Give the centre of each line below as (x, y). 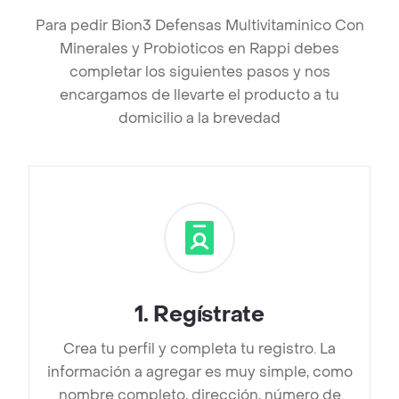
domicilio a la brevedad (199, 118)
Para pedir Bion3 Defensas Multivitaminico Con (199, 26)
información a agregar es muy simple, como (199, 372)
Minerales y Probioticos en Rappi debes (199, 49)
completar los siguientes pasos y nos (199, 72)
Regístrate (209, 315)
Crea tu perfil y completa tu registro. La (199, 349)
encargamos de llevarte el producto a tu (199, 95)
